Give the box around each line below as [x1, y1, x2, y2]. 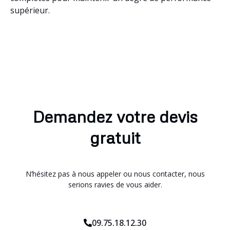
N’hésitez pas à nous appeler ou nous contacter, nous [25, 168, 205, 179]
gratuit [89, 127, 141, 147]
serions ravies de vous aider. [68, 179, 162, 189]
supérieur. [10, 4, 50, 16]
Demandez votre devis [32, 106, 198, 126]
